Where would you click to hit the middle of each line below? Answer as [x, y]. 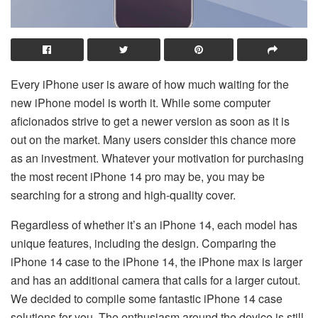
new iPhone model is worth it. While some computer [141, 102]
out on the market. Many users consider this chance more [153, 139]
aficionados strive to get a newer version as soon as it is [150, 121]
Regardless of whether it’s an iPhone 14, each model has [154, 224]
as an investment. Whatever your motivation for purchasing [157, 158]
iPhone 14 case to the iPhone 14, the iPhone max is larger [157, 261]
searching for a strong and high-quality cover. [123, 194]
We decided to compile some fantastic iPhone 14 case [147, 298]
